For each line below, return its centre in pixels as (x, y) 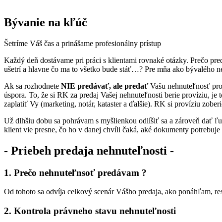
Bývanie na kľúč (46, 22)
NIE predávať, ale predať (105, 86)
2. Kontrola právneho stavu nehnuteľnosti (90, 211)
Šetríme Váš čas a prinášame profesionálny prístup (83, 43)
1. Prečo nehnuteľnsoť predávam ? (75, 172)
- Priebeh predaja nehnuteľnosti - (89, 150)
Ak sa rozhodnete (32, 86)
